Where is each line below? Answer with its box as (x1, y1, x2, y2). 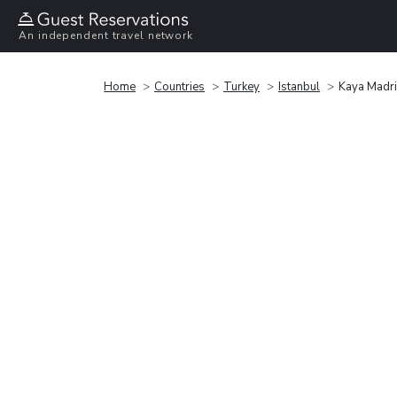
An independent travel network (19, 28, 194, 43)
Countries (154, 78, 205, 95)
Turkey (223, 78, 260, 95)
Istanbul (278, 78, 320, 95)
